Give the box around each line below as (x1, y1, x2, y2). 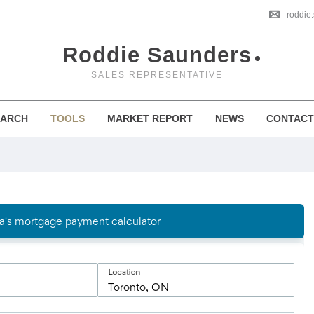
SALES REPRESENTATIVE (91, 70, 223, 80)
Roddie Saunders (62, 42, 252, 67)
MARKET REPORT (107, 113, 193, 124)
